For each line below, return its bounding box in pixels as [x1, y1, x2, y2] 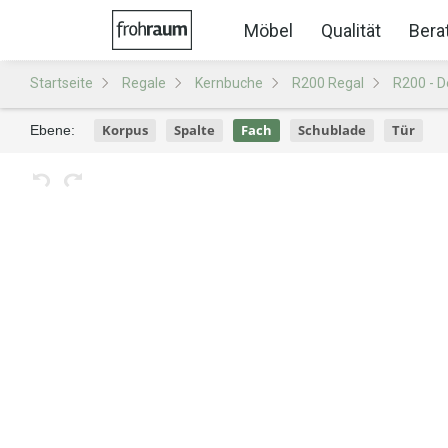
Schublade [298, 121, 366, 139]
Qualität [321, 19, 381, 41]
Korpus [102, 121, 148, 139]
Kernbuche [195, 75, 263, 91]
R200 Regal [292, 75, 364, 91]
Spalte [174, 121, 215, 139]
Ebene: [30, 122, 75, 138]
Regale [122, 75, 166, 91]
